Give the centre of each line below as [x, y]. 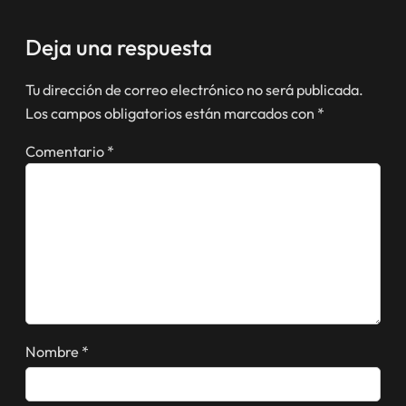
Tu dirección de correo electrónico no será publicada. [194, 89]
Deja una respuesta [119, 48]
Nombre [53, 351]
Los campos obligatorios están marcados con [171, 113]
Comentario [66, 152]
